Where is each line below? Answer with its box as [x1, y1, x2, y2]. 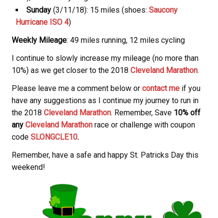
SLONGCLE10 [31, 132, 77, 142]
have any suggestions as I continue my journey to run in [12, 95, 199, 105]
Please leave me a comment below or [12, 83, 142, 93]
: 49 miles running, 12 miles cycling [67, 35, 185, 45]
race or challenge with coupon [94, 120, 195, 129]
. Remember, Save [111, 108, 174, 117]
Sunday [26, 5, 53, 15]
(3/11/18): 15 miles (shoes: [53, 5, 149, 15]
